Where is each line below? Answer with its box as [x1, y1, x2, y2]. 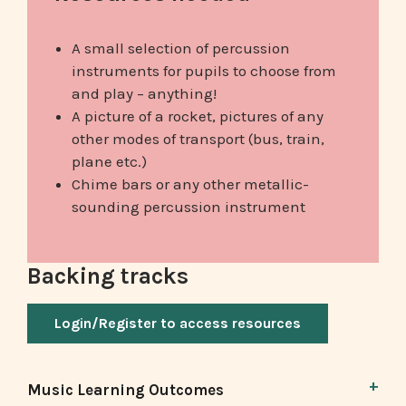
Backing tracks [27, 262, 188, 289]
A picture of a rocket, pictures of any [71, 106, 324, 125]
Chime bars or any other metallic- [71, 174, 309, 193]
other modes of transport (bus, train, [71, 129, 324, 148]
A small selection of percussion [71, 38, 290, 57]
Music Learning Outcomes [27, 380, 224, 399]
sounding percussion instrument [71, 197, 305, 216]
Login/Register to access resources [54, 314, 301, 333]
